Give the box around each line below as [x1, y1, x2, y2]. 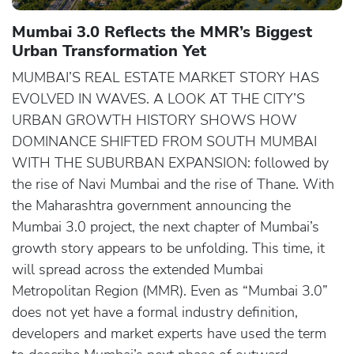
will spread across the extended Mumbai [12, 259, 263, 279]
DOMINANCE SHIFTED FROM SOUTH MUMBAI [12, 131, 317, 151]
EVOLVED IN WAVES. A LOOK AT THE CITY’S [12, 88, 305, 108]
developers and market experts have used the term [12, 323, 326, 343]
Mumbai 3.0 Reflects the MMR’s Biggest [12, 21, 312, 43]
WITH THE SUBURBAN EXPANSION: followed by [12, 153, 329, 172]
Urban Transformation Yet [12, 40, 206, 62]
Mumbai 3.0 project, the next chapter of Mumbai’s [12, 217, 319, 236]
